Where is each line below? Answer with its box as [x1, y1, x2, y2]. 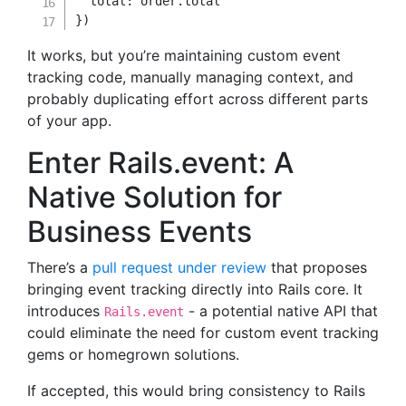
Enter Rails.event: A [27, 145, 294, 180]
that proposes [266, 258, 367, 276]
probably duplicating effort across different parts [27, 90, 368, 108]
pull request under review [92, 258, 266, 276]
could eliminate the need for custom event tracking [27, 324, 379, 342]
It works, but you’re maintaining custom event [27, 46, 341, 64]
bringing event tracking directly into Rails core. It [27, 280, 362, 298]
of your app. [27, 111, 111, 130]
